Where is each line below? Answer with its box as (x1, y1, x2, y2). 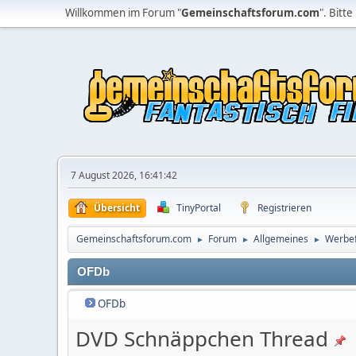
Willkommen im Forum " (65, 6, 181, 20)
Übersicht (94, 201, 140, 215)
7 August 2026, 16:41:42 (71, 168, 177, 182)
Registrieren (257, 201, 311, 215)
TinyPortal (176, 201, 221, 215)
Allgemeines (253, 232, 308, 246)
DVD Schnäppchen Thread (75, 324, 328, 353)
